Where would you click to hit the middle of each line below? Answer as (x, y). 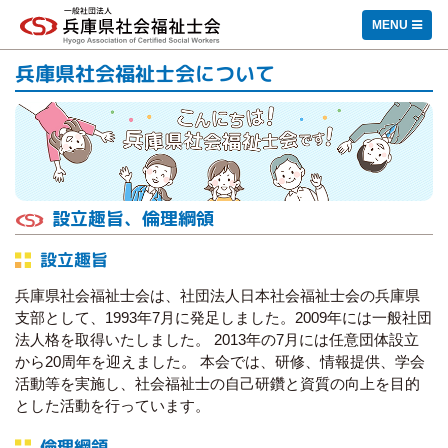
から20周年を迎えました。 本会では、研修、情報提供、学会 (220, 361)
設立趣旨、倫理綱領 (133, 218)
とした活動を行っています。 (112, 405)
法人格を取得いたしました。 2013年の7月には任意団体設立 (217, 339)
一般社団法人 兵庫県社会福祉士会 (137, 14)
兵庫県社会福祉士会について (145, 73)
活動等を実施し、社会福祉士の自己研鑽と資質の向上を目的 (217, 383)
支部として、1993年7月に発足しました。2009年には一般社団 (223, 317)
